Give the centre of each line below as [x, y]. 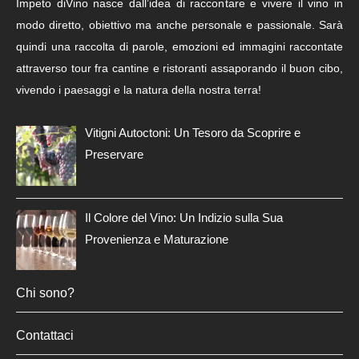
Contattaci [45, 336]
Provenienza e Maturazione [157, 239]
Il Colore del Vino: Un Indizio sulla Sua [184, 217]
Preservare [115, 155]
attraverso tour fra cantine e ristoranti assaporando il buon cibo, [179, 68]
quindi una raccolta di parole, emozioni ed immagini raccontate [179, 46]
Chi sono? [45, 293]
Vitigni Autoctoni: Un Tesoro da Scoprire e [193, 133]
